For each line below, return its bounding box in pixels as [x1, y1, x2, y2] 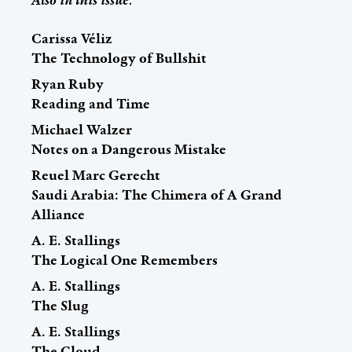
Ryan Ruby [31, 75, 104, 93]
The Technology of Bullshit [31, 49, 207, 67]
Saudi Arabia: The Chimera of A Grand [31, 185, 282, 203]
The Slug [31, 296, 89, 314]
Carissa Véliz [31, 29, 112, 47]
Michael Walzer [31, 120, 132, 138]
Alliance [31, 205, 85, 223]
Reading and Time [31, 94, 150, 112]
